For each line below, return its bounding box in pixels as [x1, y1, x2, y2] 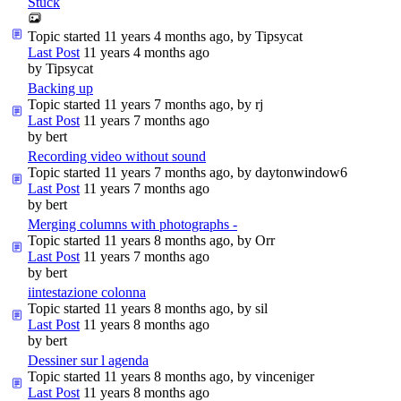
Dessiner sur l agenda [28, 352, 149, 368]
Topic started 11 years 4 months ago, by [28, 28, 255, 44]
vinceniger [255, 368, 314, 384]
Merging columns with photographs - [28, 216, 237, 232]
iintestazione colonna [28, 284, 146, 300]
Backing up [28, 80, 93, 96]
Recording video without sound [28, 148, 206, 164]
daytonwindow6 [255, 164, 347, 180]
